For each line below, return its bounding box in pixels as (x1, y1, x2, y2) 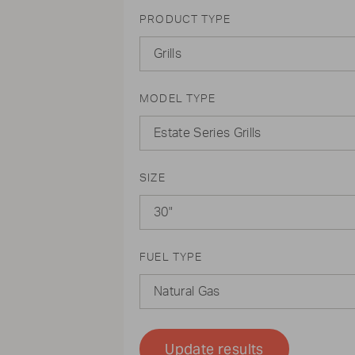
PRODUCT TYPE (139, 14, 231, 25)
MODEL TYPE (139, 94, 216, 105)
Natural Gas (154, 285, 220, 298)
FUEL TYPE (139, 252, 203, 263)
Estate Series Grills (154, 127, 261, 139)
